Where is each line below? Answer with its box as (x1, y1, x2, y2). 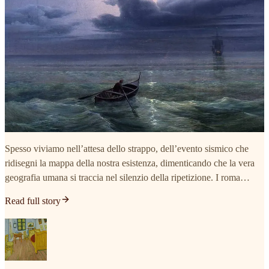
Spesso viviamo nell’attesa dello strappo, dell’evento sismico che (5, 144, 249, 154)
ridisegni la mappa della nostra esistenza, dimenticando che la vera (5, 158, 255, 169)
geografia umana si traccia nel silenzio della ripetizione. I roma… (5, 172, 250, 183)
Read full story (5, 196, 61, 207)
